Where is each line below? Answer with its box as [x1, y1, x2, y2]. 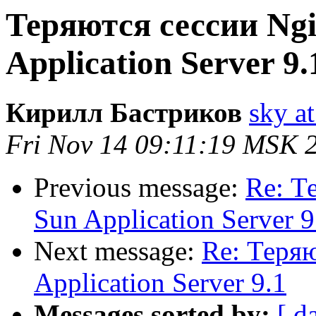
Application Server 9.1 [34, 267, 286, 298]
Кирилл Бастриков [6, 97, 242, 128]
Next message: [34, 236, 202, 267]
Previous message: [34, 172, 245, 203]
